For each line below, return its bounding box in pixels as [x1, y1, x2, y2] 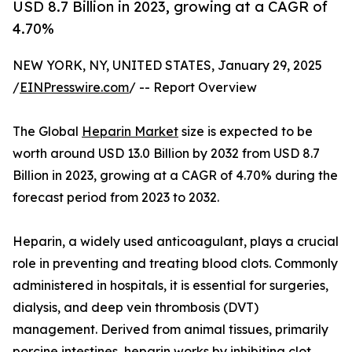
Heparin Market [82, 123, 178, 140]
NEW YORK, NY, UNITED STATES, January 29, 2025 [13, 57, 322, 74]
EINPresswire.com [20, 79, 129, 96]
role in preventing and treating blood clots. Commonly [13, 255, 338, 272]
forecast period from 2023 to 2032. [13, 189, 219, 206]
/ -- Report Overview [129, 79, 257, 96]
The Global [13, 123, 82, 140]
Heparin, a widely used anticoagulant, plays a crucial [13, 233, 339, 250]
